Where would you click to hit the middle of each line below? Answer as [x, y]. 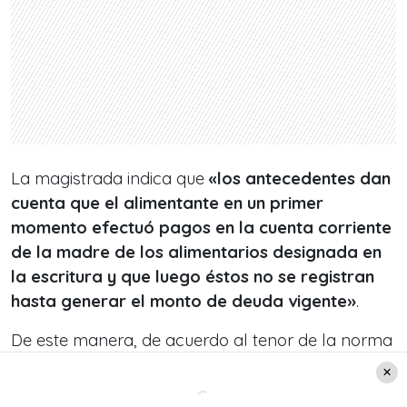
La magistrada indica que [110, 178]
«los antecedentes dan [300, 178]
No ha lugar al [333, 364]
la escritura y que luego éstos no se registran [193, 276]
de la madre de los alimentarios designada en [196, 252]
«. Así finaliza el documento [287, 389]
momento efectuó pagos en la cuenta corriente [201, 227]
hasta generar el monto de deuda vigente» [184, 301]
